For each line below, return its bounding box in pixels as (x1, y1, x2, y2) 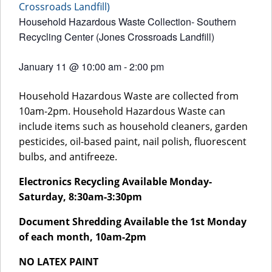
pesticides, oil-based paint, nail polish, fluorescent (19, 135, 246, 148)
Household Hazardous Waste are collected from (19, 89, 239, 103)
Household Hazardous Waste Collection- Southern (19, 15, 236, 29)
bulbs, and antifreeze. (19, 150, 117, 163)
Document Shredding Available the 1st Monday (19, 215, 246, 228)
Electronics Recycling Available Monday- (19, 175, 212, 188)
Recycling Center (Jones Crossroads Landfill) (19, 30, 214, 44)
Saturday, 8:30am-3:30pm (19, 190, 142, 203)
